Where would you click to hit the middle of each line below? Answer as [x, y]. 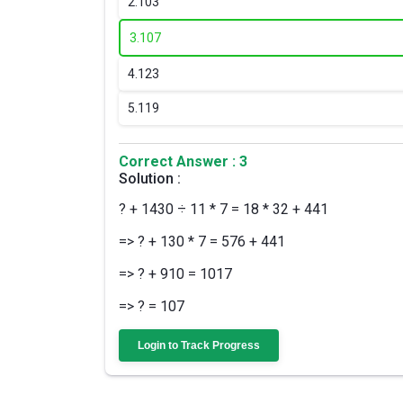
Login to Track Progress [199, 345]
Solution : [150, 179]
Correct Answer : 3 [183, 161]
